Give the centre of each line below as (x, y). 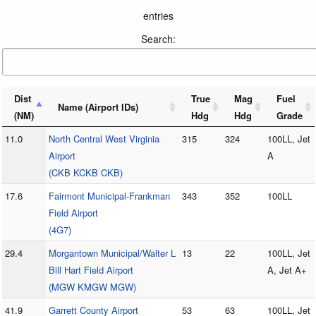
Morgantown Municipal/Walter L (112, 253)
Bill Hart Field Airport (91, 270)
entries (158, 16)
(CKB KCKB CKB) (85, 173)
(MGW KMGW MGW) (92, 287)
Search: (158, 39)
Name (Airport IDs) (98, 107)
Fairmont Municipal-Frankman (109, 196)
